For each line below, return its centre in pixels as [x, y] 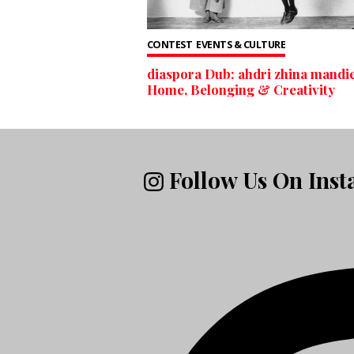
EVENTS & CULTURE [241, 44]
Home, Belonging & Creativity [241, 90]
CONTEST [169, 44]
